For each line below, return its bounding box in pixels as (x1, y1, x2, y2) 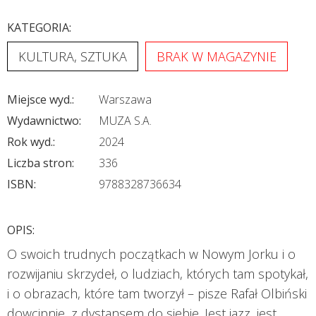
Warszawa (99, 92, 152, 107)
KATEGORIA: (7, 20, 71, 35)
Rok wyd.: (7, 134, 55, 150)
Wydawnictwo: (7, 113, 81, 128)
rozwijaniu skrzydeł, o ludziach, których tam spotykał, (7, 265, 308, 282)
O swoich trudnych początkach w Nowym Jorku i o (7, 245, 296, 262)
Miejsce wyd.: (7, 92, 74, 107)
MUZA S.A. (99, 113, 152, 128)
